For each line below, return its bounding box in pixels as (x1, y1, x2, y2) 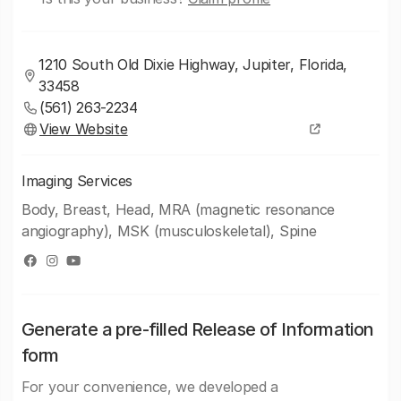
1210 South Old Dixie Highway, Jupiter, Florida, (38, 55, 348, 73)
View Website (39, 120, 128, 138)
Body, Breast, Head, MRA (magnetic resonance (21, 200, 336, 218)
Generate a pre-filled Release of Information (21, 319, 374, 340)
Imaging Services (21, 172, 133, 190)
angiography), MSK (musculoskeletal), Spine (21, 222, 317, 240)
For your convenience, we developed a (21, 378, 279, 396)
